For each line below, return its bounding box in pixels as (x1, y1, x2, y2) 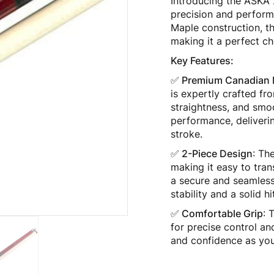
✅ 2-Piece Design (171, 147, 253, 160)
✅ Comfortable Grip (171, 207, 263, 220)
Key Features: (171, 54, 234, 67)
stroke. (171, 128, 202, 140)
